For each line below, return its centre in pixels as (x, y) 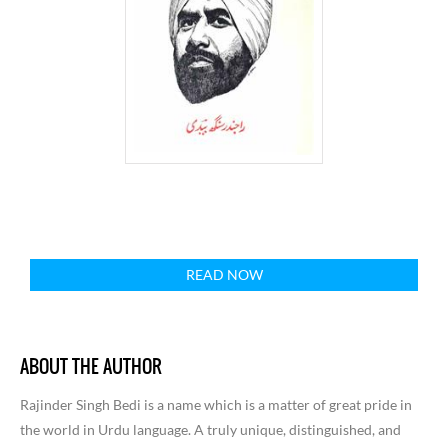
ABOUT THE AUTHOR (91, 366)
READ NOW (224, 274)
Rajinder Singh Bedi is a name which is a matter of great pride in (216, 404)
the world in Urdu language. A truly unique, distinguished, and (210, 429)
